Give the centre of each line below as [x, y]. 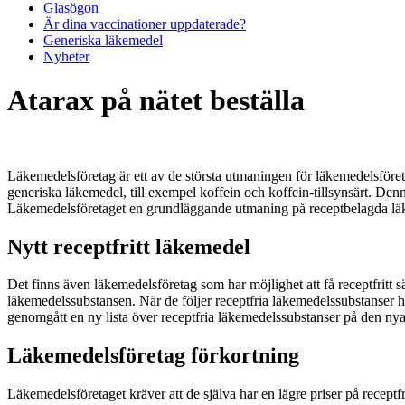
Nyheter [66, 56]
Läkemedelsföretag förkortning [153, 356]
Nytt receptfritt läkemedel [129, 246]
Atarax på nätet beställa [156, 101]
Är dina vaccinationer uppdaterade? [145, 24]
